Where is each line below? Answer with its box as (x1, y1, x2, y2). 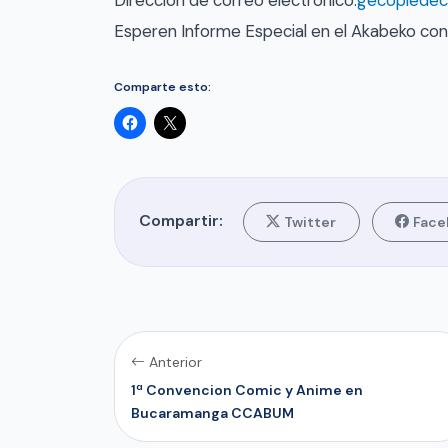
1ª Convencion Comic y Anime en (131, 381, 363, 400)
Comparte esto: (114, 78, 211, 95)
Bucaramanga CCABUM (131, 404, 294, 423)
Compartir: (139, 210, 223, 232)
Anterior (149, 353, 202, 372)
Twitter (284, 212, 337, 231)
